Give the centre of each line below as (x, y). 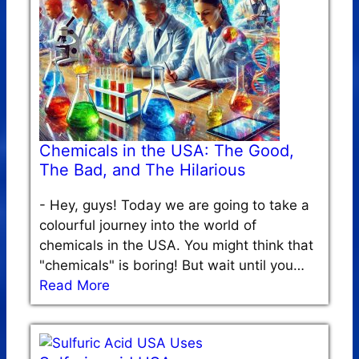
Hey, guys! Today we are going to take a (179, 206)
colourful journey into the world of (148, 226)
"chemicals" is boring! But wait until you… (172, 266)
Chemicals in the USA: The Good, (167, 151)
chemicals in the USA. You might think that (176, 246)
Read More (75, 286)
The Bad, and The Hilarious (142, 170)
